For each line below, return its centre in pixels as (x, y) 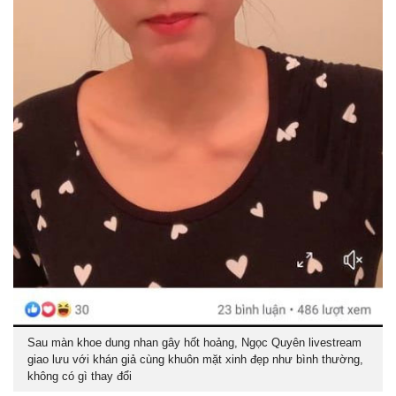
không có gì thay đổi (80, 377)
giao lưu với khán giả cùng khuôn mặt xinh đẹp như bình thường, (195, 360)
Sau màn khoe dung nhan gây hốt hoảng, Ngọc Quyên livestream (194, 343)
